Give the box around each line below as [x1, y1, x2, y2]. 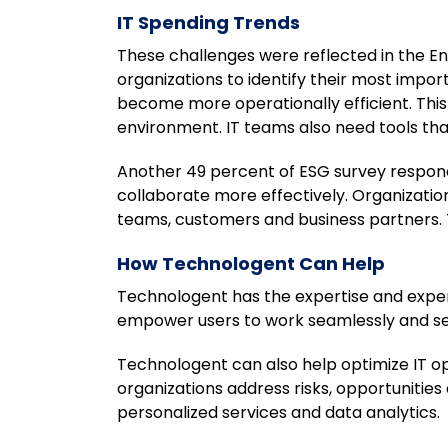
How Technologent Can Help [117, 251, 385, 276]
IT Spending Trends [117, 10, 300, 35]
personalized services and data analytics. [117, 401, 440, 424]
